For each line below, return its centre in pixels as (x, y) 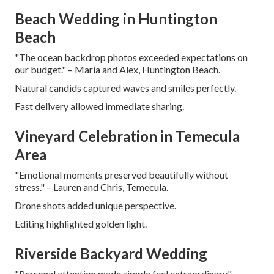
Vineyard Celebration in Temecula (127, 136)
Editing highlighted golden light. (81, 223)
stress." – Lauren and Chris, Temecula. (91, 187)
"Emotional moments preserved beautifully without (121, 174)
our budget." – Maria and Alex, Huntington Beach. (117, 69)
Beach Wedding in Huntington (116, 18)
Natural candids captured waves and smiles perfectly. (125, 87)
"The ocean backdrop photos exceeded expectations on (131, 57)
